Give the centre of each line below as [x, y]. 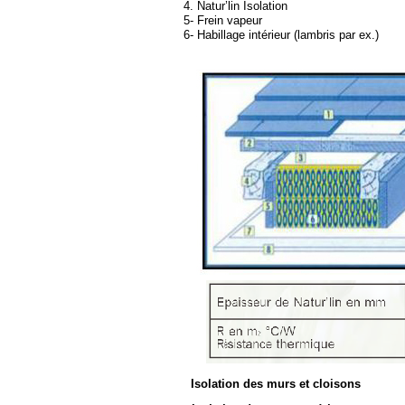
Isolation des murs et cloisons [276, 384]
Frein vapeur [228, 20]
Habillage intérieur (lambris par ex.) [286, 35]
